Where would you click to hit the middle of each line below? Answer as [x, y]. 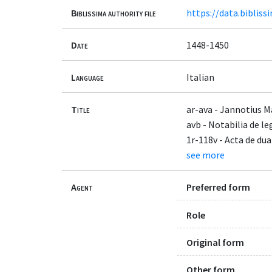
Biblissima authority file [114, 12]
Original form [215, 242]
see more [206, 155]
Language [87, 77]
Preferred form [218, 187]
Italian [200, 77]
